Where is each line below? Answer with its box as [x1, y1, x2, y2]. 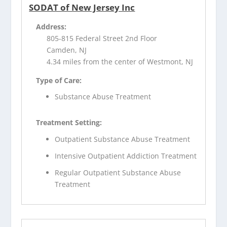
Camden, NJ [47, 45, 87, 55]
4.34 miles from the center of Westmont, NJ [47, 56, 194, 66]
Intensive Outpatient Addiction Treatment [55, 150, 197, 161]
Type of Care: [36, 75, 82, 85]
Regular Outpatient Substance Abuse [55, 167, 181, 177]
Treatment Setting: [36, 118, 102, 128]
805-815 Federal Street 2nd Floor [47, 33, 158, 43]
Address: [36, 21, 67, 31]
